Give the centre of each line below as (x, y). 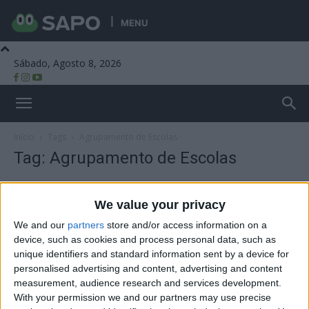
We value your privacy (160, 205)
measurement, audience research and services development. (148, 282)
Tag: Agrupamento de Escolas (125, 158)
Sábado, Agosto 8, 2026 (68, 63)
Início (24, 137)
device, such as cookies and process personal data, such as (145, 239)
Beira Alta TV (36, 129)
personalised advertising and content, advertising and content (148, 268)
